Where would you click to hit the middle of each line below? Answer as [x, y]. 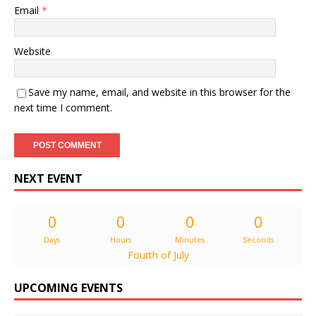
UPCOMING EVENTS [68, 288]
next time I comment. [63, 108]
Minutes [189, 240]
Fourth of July [158, 255]
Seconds [259, 240]
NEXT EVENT [48, 179]
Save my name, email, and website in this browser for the [159, 92]
